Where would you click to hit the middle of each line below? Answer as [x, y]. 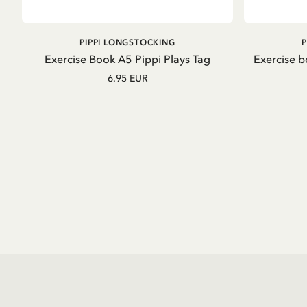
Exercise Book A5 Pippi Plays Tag [127, 59]
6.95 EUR [127, 79]
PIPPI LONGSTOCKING [127, 43]
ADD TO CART [127, 41]
